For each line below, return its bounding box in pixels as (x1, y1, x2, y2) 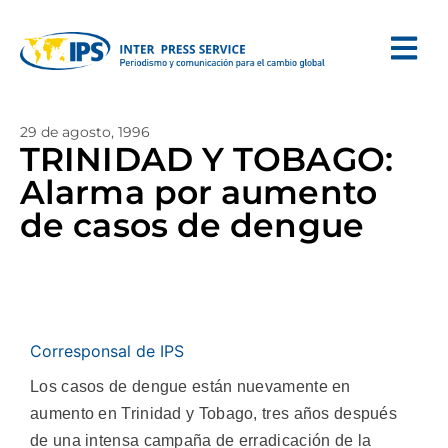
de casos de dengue (20, 205, 364, 245)
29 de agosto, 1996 (20, 123, 150, 141)
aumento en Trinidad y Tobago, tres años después (30, 405, 398, 422)
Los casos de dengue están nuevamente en (30, 378, 351, 395)
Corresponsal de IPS (30, 341, 184, 361)
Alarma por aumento (20, 172, 377, 212)
